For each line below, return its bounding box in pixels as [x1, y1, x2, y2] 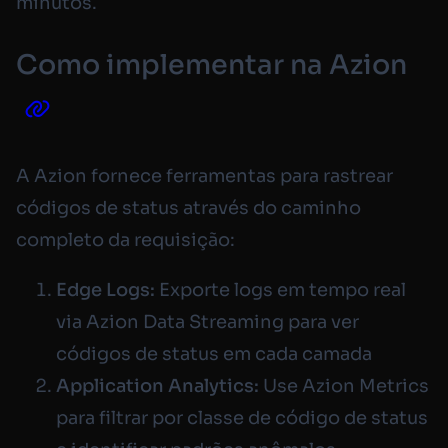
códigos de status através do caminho [16, 196, 361, 219]
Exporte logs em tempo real [155, 278, 406, 301]
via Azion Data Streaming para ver [56, 310, 359, 333]
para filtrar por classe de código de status [56, 406, 428, 429]
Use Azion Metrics [259, 374, 429, 397]
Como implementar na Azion [16, 48, 407, 83]
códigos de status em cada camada [56, 342, 372, 365]
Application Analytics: [56, 374, 259, 397]
